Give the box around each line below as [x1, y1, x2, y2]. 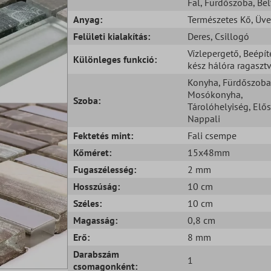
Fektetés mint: [73, 129, 134, 142]
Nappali [187, 112, 220, 125]
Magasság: [73, 214, 118, 226]
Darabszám [73, 247, 120, 260]
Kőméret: [73, 146, 112, 158]
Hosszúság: [73, 180, 120, 192]
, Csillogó [210, 30, 249, 42]
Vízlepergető [187, 47, 239, 59]
